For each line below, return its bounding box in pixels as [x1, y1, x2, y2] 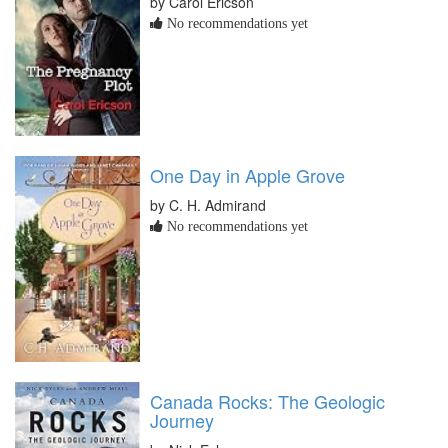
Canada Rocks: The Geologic [150, 387, 385, 414]
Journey [150, 406, 214, 433]
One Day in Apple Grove [150, 161, 345, 188]
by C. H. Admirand [150, 194, 266, 215]
